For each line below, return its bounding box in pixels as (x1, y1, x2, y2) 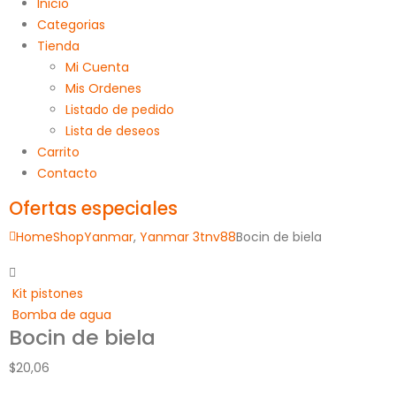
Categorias (37, 16, 105, 34)
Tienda (37, 37, 80, 56)
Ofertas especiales (9, 196, 178, 222)
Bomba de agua (12, 306, 111, 324)
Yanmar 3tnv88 (140, 228, 236, 247)
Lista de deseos (65, 122, 160, 141)
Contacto (37, 164, 97, 183)
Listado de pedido (65, 101, 174, 119)
